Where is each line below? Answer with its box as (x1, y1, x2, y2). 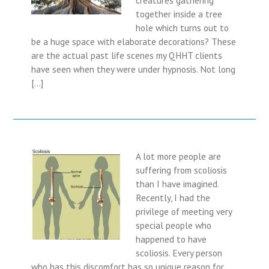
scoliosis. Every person (136, 246, 223, 259)
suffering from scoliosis (136, 163, 228, 176)
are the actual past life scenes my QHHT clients (31, 49, 223, 61)
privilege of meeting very (136, 205, 232, 217)
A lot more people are (136, 150, 222, 162)
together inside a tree (136, 7, 223, 20)
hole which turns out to (136, 21, 229, 34)
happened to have (136, 232, 207, 245)
